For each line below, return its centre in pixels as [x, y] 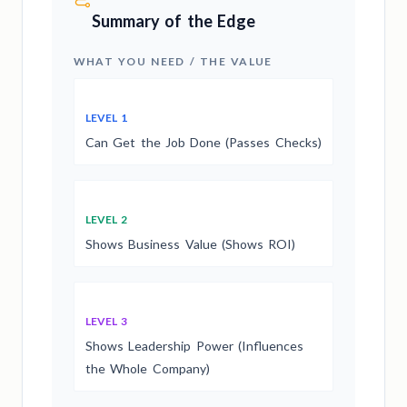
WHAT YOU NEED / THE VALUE [173, 61]
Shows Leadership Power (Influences [194, 345]
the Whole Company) [148, 368]
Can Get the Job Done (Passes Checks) [203, 142]
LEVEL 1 [107, 117]
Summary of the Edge [174, 20]
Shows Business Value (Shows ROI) [190, 243]
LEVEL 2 [107, 219]
